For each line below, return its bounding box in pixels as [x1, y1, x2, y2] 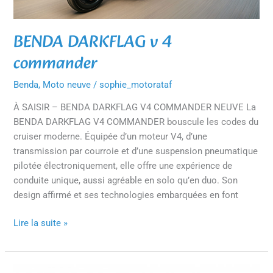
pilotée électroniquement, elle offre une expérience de [13, 160, 233, 172]
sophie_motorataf [99, 79, 172, 90]
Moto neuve [43, 79, 91, 90]
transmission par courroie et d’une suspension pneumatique [13, 146, 258, 157]
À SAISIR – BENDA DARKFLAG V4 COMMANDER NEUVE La [13, 102, 257, 113]
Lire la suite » [13, 218, 68, 229]
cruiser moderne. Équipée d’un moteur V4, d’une [13, 131, 208, 143]
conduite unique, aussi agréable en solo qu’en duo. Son [13, 175, 238, 186]
